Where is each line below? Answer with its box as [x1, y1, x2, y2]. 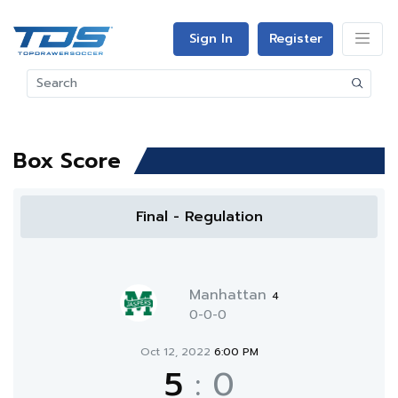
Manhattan [188, 284, 272, 306]
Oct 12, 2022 [139, 344, 214, 360]
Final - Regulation [135, 206, 263, 227]
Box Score [13, 145, 121, 177]
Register [268, 29, 322, 48]
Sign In [189, 29, 233, 48]
